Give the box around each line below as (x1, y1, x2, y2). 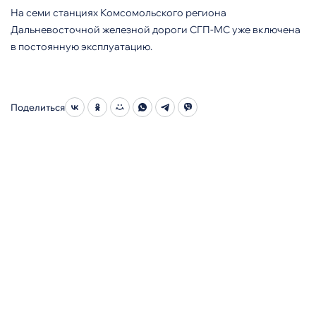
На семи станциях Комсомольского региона (11, 6, 226, 19)
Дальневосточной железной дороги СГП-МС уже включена (11, 23, 300, 36)
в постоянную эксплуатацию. (11, 40, 152, 53)
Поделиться (11, 102, 65, 113)
